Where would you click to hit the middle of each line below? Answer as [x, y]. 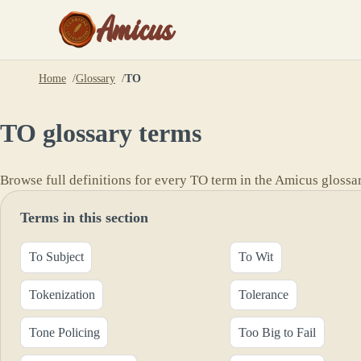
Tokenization [62, 295]
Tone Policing [64, 332]
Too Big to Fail [277, 332]
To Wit [255, 257]
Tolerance [263, 295]
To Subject [56, 257]
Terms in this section [84, 217]
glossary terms [119, 133]
